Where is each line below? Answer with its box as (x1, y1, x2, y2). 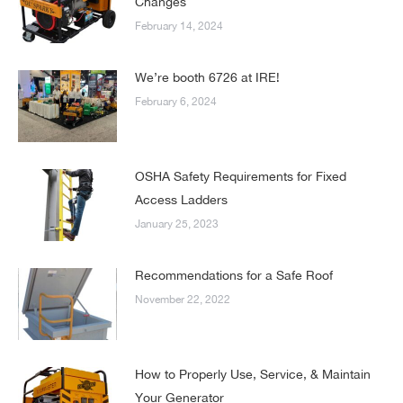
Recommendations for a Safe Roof (135, 267, 333, 282)
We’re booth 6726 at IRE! (135, 69, 280, 85)
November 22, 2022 (135, 292, 230, 306)
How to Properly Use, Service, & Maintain (135, 366, 371, 381)
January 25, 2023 (135, 217, 219, 230)
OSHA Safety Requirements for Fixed (135, 168, 346, 184)
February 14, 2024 (135, 19, 223, 32)
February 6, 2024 (135, 94, 217, 108)
